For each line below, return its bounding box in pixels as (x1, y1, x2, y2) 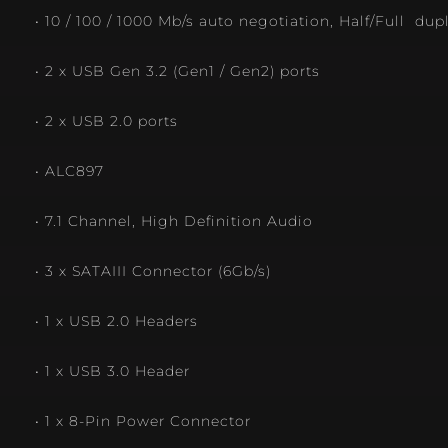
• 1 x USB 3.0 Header (35, 363, 190, 380)
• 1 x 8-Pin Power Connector (35, 413, 251, 430)
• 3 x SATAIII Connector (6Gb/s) (35, 263, 271, 280)
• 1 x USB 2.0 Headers (35, 313, 198, 330)
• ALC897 (35, 163, 104, 180)
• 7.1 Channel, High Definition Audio (35, 213, 313, 230)
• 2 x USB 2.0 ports (35, 113, 178, 130)
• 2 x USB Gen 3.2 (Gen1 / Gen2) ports (35, 63, 320, 80)
